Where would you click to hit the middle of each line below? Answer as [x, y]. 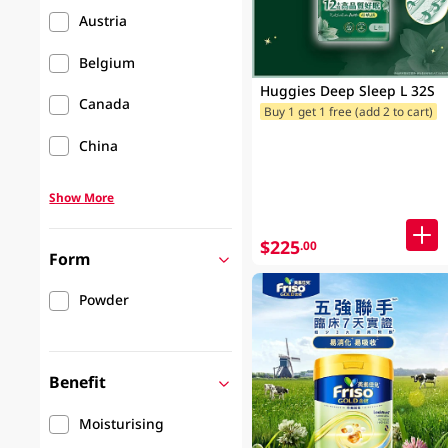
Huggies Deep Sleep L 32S [347, 90]
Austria [103, 21]
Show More [82, 196]
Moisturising [122, 423]
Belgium [107, 62]
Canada [105, 104]
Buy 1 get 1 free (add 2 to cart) [348, 111]
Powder [104, 300]
